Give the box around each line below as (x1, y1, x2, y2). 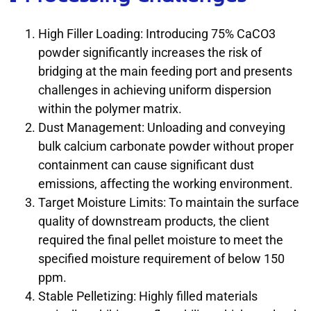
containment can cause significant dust (38, 158, 254, 173)
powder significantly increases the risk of (38, 45, 262, 60)
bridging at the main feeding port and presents (38, 64, 292, 79)
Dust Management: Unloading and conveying (38, 120, 285, 135)
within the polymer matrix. (38, 101, 182, 117)
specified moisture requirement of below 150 (38, 251, 285, 267)
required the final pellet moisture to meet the (38, 233, 283, 248)
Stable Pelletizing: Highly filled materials (38, 289, 258, 304)
